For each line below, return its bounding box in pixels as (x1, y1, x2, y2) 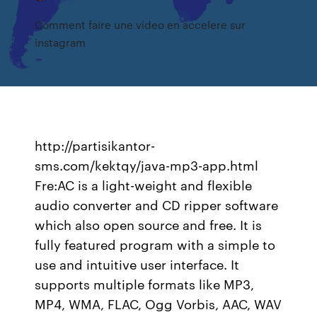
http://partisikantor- (35, 136, 156, 154)
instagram (35, 35, 86, 50)
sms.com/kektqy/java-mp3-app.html (35, 156, 259, 174)
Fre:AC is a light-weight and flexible (35, 175, 253, 194)
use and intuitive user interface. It (35, 255, 240, 273)
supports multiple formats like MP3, (35, 275, 255, 293)
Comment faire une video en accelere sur (35, 17, 246, 32)
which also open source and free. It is (35, 215, 263, 234)
